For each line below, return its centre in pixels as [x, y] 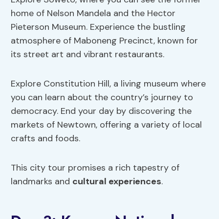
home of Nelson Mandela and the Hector [93, 13]
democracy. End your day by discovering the [101, 111]
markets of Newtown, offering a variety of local [107, 125]
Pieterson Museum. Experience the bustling [99, 27]
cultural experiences [117, 182]
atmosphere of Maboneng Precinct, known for [105, 41]
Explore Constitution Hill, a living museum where [109, 84]
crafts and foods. [46, 139]
